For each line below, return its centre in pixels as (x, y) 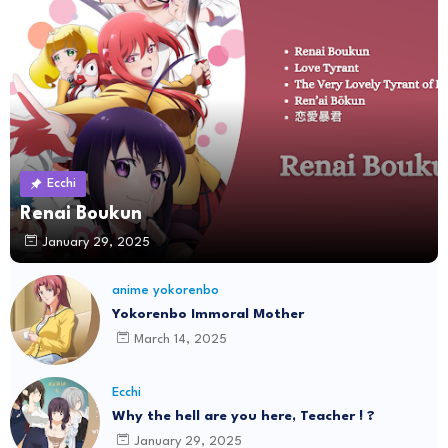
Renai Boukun (81, 214)
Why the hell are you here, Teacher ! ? (243, 416)
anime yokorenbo (165, 291)
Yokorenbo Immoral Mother (208, 314)
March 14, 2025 (180, 339)
